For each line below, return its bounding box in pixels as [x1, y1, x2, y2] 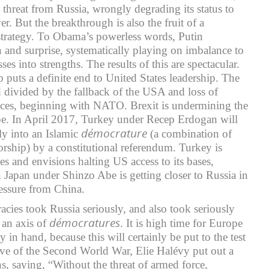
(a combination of [147, 127, 232, 140]
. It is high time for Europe [120, 217, 243, 229]
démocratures [49, 215, 120, 230]
